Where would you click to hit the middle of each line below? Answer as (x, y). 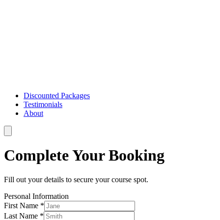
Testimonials (43, 104)
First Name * (24, 205)
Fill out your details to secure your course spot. (76, 179)
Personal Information (36, 196)
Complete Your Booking (84, 155)
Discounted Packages (57, 95)
